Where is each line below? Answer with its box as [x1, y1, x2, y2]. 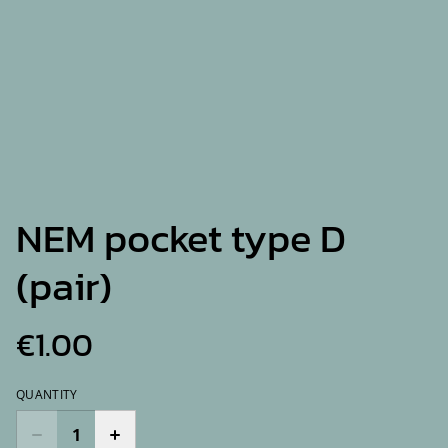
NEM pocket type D [16, 208, 346, 268]
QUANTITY [16, 386, 78, 403]
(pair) [16, 256, 112, 316]
